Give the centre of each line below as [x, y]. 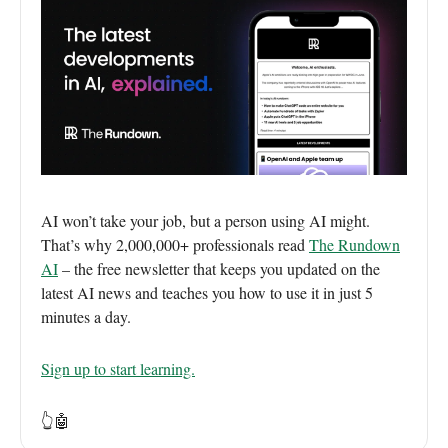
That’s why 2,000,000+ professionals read [175, 244]
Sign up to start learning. [118, 368]
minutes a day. [86, 316]
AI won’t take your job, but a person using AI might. [205, 220]
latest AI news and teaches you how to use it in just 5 [207, 292]
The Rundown [354, 244]
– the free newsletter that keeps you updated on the [219, 268]
